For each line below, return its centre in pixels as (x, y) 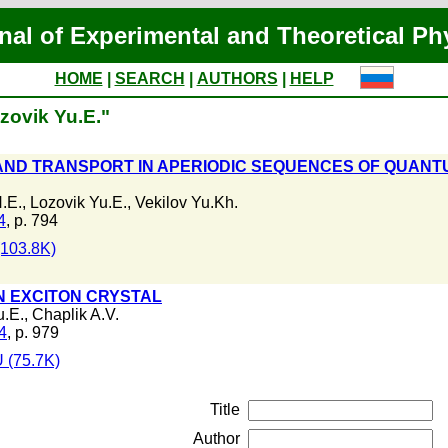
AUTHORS (237, 78)
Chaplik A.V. (75, 314)
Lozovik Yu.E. (78, 202)
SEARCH (149, 78)
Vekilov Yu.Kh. (186, 202)
